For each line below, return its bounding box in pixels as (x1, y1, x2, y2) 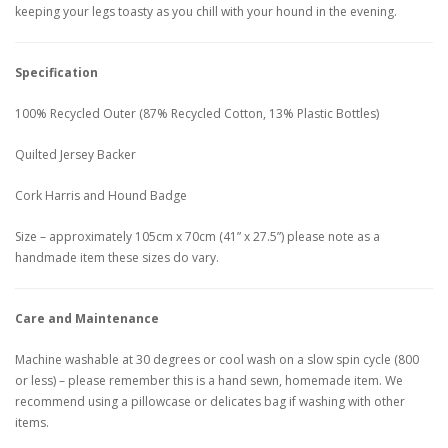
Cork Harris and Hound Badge (15, 187, 187, 205)
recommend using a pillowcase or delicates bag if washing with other (15, 393, 405, 411)
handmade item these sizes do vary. (15, 249, 219, 267)
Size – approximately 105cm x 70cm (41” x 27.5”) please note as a (15, 228, 380, 246)
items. (15, 414, 49, 432)
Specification (15, 64, 98, 82)
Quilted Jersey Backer (15, 146, 136, 164)
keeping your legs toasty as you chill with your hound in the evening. (15, 3, 397, 21)
